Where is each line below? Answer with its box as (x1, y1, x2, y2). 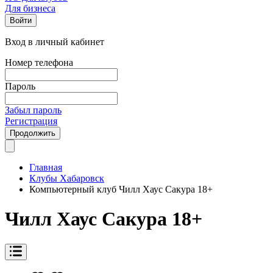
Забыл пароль (5, 105, 62, 115)
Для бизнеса (5, 3, 55, 13)
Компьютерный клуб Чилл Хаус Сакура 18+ (29, 184, 213, 194)
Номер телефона (5, 57, 73, 68)
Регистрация (5, 116, 57, 126)
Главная (29, 162, 62, 172)
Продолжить (10, 129, 55, 138)
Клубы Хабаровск (29, 173, 104, 183)
